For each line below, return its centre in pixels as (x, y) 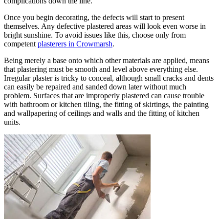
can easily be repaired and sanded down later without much (95, 87)
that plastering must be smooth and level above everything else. (101, 69)
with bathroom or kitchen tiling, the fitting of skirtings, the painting (106, 104)
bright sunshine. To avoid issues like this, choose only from (95, 35)
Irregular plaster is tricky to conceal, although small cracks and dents (109, 78)
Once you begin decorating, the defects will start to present (94, 17)
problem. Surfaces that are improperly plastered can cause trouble (104, 95)
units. (12, 122)
